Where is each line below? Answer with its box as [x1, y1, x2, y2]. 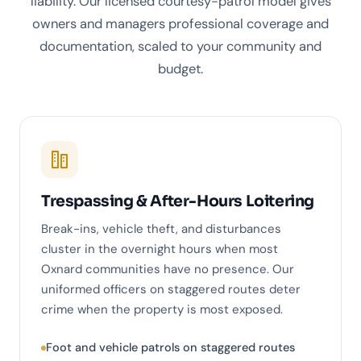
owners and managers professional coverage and [32, 15, 329, 33]
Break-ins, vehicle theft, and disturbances [41, 221, 281, 238]
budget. [158, 60, 203, 78]
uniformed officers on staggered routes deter [41, 281, 301, 298]
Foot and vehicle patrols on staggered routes [46, 340, 295, 355]
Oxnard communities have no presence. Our [41, 261, 294, 278]
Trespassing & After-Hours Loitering [41, 192, 314, 212]
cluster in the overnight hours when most [41, 241, 278, 258]
